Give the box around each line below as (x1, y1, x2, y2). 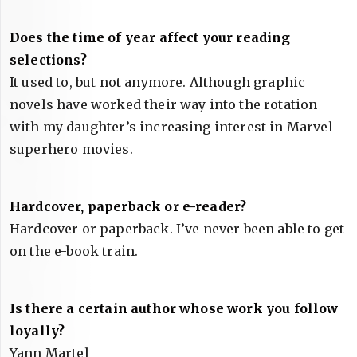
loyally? (10, 323, 65, 339)
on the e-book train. (10, 243, 139, 259)
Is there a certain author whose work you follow (10, 300, 339, 316)
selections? (10, 52, 87, 68)
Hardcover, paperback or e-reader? (10, 198, 247, 214)
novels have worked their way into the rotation (10, 96, 318, 112)
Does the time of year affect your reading (10, 29, 291, 45)
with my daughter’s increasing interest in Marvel (10, 119, 333, 135)
